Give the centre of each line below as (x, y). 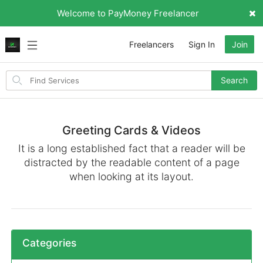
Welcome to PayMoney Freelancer (128, 13)
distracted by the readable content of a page (131, 162)
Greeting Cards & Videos (131, 130)
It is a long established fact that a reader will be (131, 148)
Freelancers (151, 44)
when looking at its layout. (131, 176)
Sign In (202, 44)
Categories (49, 242)
